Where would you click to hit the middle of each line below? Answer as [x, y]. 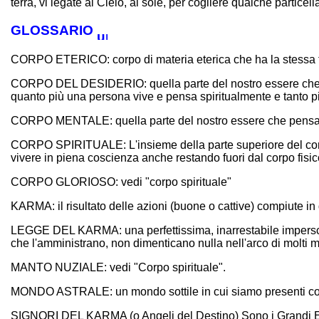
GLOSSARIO [52, 30]
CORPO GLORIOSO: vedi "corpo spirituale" [121, 182]
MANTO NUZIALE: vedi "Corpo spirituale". [118, 267]
